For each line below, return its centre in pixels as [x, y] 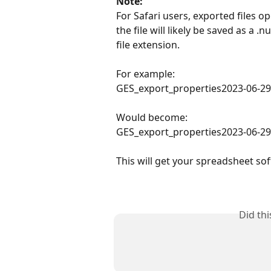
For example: [145, 73]
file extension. [148, 44]
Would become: [152, 117]
